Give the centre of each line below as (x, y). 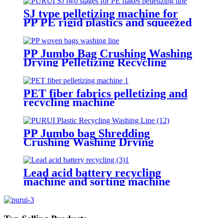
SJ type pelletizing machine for (101, 13)
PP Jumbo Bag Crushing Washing (108, 53)
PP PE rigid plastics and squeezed (108, 22)
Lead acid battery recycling (92, 173)
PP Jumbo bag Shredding (87, 133)
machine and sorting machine (97, 182)
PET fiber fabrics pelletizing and (105, 93)
